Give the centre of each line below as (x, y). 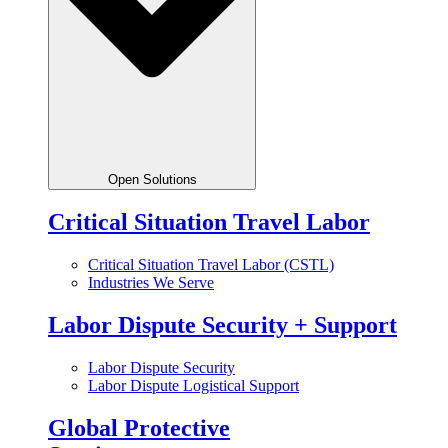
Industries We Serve (151, 283)
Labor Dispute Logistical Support (193, 386)
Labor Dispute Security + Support (222, 325)
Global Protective (139, 428)
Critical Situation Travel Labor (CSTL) (211, 265)
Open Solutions (152, 179)
